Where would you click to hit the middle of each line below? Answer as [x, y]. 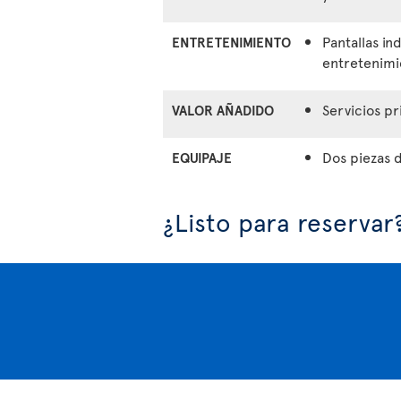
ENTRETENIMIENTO [231, 42]
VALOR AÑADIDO [223, 110]
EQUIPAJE [202, 158]
